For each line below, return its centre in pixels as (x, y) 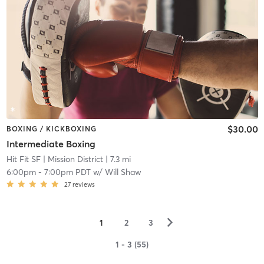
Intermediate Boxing (51, 144)
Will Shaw (123, 172)
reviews (83, 185)
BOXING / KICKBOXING (51, 128)
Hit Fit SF (23, 159)
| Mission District (72, 159)
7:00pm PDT (67, 172)
